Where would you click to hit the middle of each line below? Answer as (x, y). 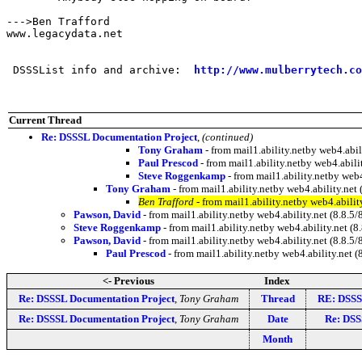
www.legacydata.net (65, 33)
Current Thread (45, 120)
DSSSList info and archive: (100, 69)
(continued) (227, 137)
